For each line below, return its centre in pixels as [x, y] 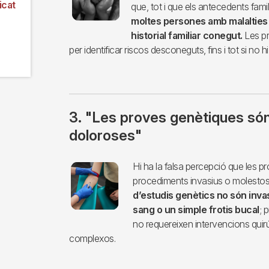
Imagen [85, 165]
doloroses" [105, 135]
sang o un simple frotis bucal [196, 209]
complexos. [92, 238]
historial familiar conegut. [187, 35]
